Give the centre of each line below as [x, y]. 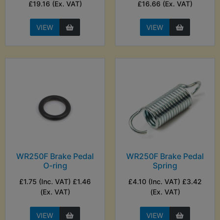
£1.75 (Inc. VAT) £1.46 [55, 182]
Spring [165, 166]
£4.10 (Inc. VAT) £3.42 [165, 182]
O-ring [55, 166]
